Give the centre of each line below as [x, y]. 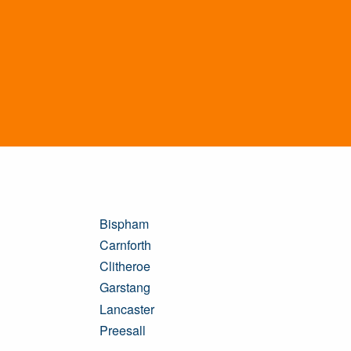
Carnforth [125, 244]
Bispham [124, 223]
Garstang [125, 288]
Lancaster [127, 309]
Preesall [123, 330]
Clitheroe [125, 266]
